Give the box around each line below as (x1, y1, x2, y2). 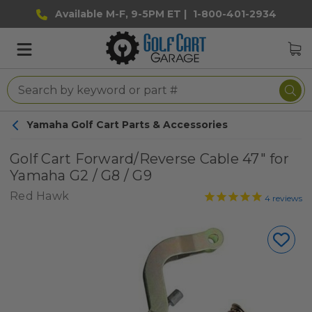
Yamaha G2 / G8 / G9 (10, 167, 152, 184)
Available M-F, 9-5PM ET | (52, 8, 189, 20)
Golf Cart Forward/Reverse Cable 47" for (10, 150, 289, 167)
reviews (270, 193, 302, 203)
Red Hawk (10, 189, 69, 203)
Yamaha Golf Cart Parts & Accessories (26, 118, 228, 131)
